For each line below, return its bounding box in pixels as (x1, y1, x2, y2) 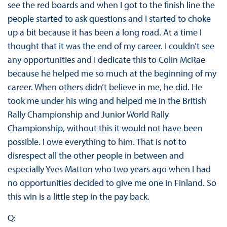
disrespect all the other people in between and (7, 149, 184, 162)
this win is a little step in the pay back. (7, 191, 149, 203)
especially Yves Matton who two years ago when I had (7, 163, 211, 175)
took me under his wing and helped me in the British (7, 95, 206, 107)
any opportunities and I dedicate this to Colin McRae (7, 54, 205, 66)
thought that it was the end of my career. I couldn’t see (7, 40, 214, 52)
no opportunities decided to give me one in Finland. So (7, 177, 216, 189)
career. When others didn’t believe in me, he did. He (7, 81, 202, 93)
